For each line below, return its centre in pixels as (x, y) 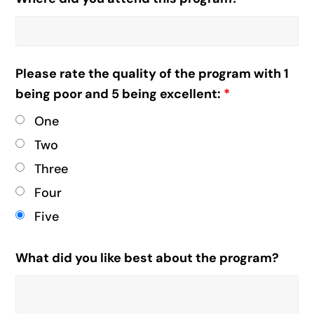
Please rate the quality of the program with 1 (152, 74)
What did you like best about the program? (148, 258)
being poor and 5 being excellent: (120, 94)
